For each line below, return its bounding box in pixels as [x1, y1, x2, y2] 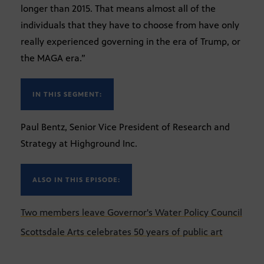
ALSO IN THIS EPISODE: [32, 176, 120, 184]
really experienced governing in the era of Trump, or [21, 36, 240, 48]
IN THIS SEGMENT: [32, 90, 102, 99]
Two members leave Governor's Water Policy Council [21, 207, 242, 219]
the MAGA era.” [21, 52, 85, 64]
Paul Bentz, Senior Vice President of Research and [21, 121, 230, 133]
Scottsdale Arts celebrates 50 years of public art [21, 226, 223, 238]
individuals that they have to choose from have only [21, 19, 239, 31]
